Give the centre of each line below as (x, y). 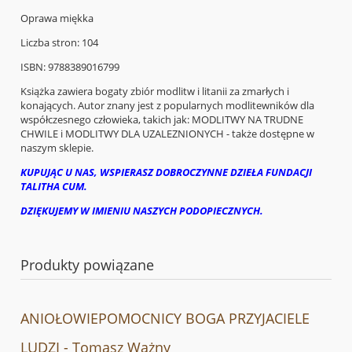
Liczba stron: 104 (59, 42)
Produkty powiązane (87, 264)
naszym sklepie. (57, 147)
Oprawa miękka (57, 18)
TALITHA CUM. (54, 186)
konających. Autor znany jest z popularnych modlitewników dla (167, 105)
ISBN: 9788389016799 (70, 66)
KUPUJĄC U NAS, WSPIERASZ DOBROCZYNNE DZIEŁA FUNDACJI (166, 172)
